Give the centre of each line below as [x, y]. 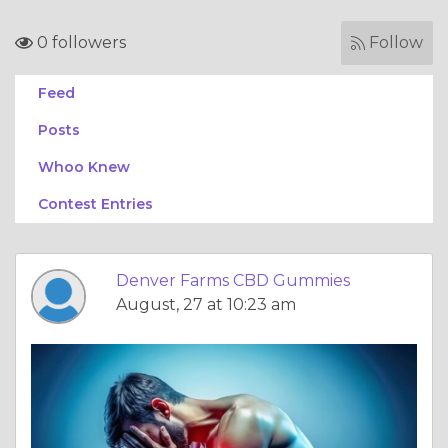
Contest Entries [95, 204]
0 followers [79, 42]
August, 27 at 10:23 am [206, 304]
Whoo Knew [84, 167]
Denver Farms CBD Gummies [233, 280]
